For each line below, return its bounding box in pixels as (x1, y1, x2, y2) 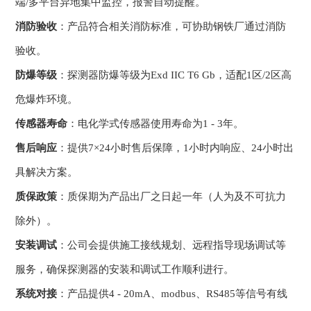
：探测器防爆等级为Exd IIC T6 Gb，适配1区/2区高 (57, 69, 292, 81)
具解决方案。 (15, 167, 78, 178)
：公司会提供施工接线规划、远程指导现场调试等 (57, 239, 287, 251)
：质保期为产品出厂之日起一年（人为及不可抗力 (57, 191, 287, 203)
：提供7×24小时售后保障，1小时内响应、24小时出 (57, 142, 294, 154)
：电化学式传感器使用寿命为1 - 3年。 (67, 118, 244, 130)
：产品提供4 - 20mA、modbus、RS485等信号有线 (57, 288, 288, 300)
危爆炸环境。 (15, 94, 78, 106)
